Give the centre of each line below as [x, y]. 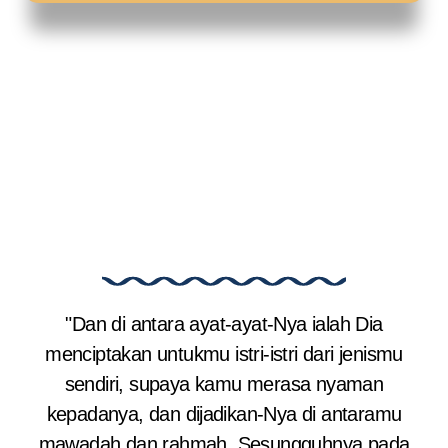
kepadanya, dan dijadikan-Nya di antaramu [224, 414]
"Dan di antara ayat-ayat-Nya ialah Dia [224, 324]
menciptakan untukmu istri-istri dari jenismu [224, 354]
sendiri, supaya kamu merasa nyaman [224, 384]
